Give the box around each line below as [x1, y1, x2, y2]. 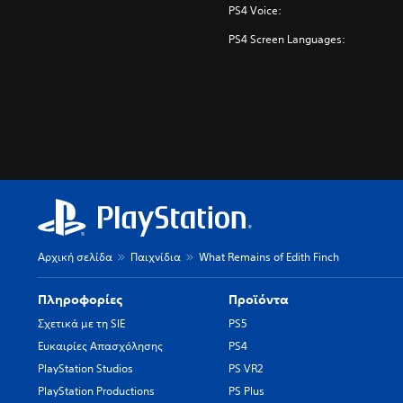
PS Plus [228, 383, 265, 399]
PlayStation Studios [38, 361, 133, 376]
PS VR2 [228, 361, 264, 376]
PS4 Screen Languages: [228, 31, 346, 47]
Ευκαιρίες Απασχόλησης [38, 338, 163, 354]
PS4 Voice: [228, 3, 282, 18]
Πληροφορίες [38, 291, 122, 308]
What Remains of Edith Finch [199, 249, 339, 264]
